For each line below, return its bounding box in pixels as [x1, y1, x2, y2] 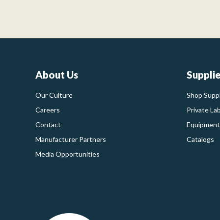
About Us [35, 69, 78, 81]
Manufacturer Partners [35, 135, 106, 143]
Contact [35, 120, 61, 129]
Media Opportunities [35, 150, 100, 158]
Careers [35, 106, 60, 114]
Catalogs [186, 135, 214, 143]
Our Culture [35, 91, 73, 99]
